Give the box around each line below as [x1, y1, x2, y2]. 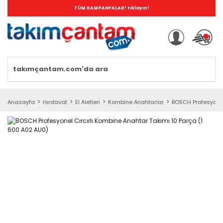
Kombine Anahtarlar [108, 98, 164, 106]
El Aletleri [75, 98, 100, 106]
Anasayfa [7, 98, 35, 106]
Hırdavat [43, 98, 67, 106]
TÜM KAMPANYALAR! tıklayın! [74, 5, 149, 11]
